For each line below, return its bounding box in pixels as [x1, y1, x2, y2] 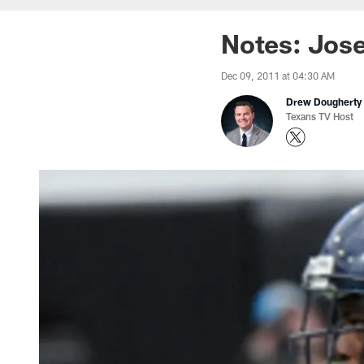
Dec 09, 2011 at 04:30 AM [221, 70, 335, 81]
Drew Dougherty [286, 96, 362, 107]
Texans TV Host [286, 110, 353, 122]
